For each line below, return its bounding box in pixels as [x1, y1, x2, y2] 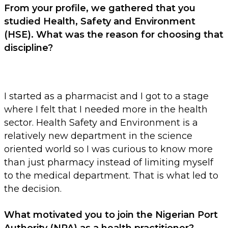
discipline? [4, 42, 53, 54]
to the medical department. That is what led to [4, 170, 218, 182]
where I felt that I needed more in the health [4, 104, 208, 116]
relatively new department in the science [4, 130, 192, 142]
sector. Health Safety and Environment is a [4, 117, 198, 129]
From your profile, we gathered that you [4, 3, 195, 14]
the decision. [4, 183, 62, 195]
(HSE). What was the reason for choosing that [4, 29, 223, 41]
